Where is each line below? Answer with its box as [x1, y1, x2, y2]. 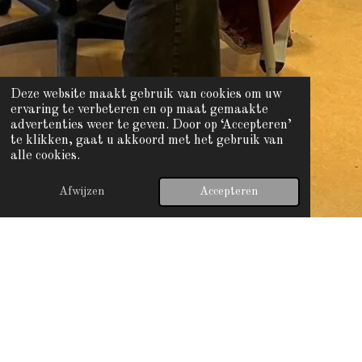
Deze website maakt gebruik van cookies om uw [10, 88, 282, 102]
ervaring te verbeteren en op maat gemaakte [10, 103, 268, 117]
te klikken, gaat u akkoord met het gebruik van [10, 134, 284, 148]
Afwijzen [58, 186, 104, 198]
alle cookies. [10, 149, 80, 163]
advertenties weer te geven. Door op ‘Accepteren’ [10, 119, 292, 133]
